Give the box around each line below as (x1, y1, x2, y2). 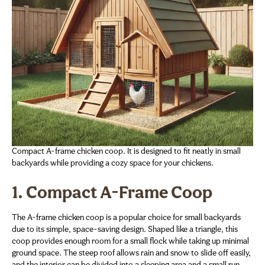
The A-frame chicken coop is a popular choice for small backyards (12, 214, 241, 223)
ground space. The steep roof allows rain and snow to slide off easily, (12, 249, 251, 258)
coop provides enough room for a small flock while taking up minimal (12, 237, 249, 247)
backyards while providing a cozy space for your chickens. (12, 159, 214, 169)
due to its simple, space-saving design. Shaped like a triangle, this (12, 225, 238, 235)
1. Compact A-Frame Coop (12, 185, 212, 203)
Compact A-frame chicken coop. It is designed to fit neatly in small (12, 147, 241, 157)
